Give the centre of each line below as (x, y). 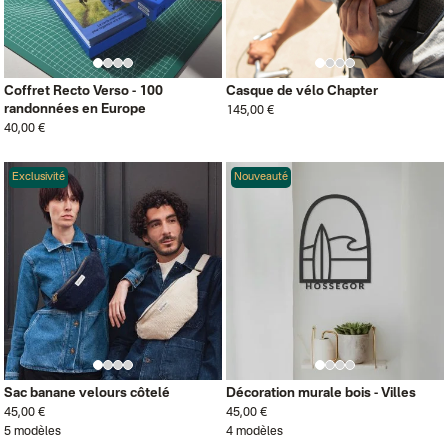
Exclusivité (38, 177)
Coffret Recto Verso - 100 (83, 91)
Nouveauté (261, 177)
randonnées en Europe (75, 109)
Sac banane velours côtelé (87, 393)
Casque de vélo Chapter (302, 91)
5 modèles (32, 432)
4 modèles (254, 432)
